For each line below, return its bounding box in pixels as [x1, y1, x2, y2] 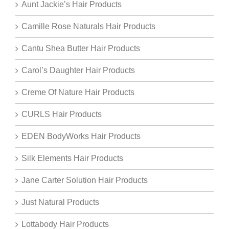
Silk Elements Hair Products [21, 154, 123, 163]
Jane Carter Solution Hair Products [21, 176, 148, 185]
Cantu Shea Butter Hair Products [21, 44, 140, 53]
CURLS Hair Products [21, 110, 102, 119]
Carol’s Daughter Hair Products [21, 66, 135, 75]
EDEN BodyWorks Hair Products [21, 132, 141, 141]
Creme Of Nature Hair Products [21, 88, 134, 97]
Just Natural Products [21, 198, 99, 207]
